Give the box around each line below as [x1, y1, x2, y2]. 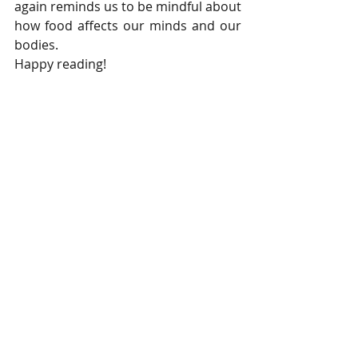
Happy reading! [14, 55, 106, 74]
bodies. [14, 36, 62, 54]
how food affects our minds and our [14, 17, 241, 35]
